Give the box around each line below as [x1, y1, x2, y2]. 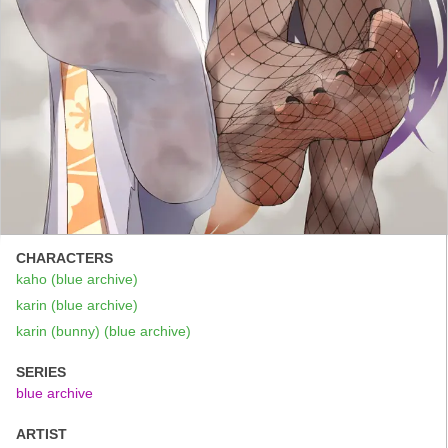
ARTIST [16, 425, 67, 442]
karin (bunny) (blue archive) [16, 322, 191, 339]
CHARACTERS [16, 249, 113, 266]
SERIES [16, 363, 66, 380]
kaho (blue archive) [16, 270, 138, 287]
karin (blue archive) [16, 296, 138, 313]
